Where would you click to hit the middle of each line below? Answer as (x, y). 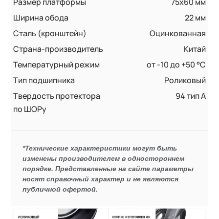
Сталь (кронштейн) (50, 33)
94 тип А (190, 96)
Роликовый (185, 80)
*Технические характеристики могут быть (100, 148)
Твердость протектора (57, 96)
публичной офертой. (60, 189)
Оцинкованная (177, 33)
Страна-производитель (58, 49)
